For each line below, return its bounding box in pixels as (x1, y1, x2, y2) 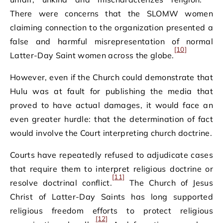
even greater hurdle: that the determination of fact (10, 114, 213, 124)
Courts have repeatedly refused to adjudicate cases (10, 150, 213, 160)
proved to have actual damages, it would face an (10, 100, 213, 110)
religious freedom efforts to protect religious (10, 206, 213, 216)
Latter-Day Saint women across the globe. (10, 50, 174, 60)
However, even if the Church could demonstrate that (10, 72, 213, 82)
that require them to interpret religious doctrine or (10, 164, 213, 174)
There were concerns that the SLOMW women (10, 8, 213, 18)
